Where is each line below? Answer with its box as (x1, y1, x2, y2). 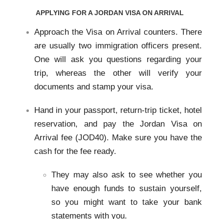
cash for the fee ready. (34, 146, 116, 156)
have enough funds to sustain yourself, (51, 183, 202, 193)
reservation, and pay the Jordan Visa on (34, 119, 202, 129)
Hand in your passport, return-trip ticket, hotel (34, 105, 202, 115)
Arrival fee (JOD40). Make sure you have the (34, 132, 202, 142)
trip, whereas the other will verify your (34, 68, 202, 78)
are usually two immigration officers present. (34, 41, 202, 50)
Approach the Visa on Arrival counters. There (34, 27, 202, 37)
